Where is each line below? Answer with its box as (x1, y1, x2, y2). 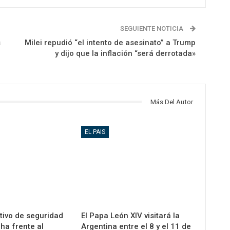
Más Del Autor (150, 98, 193, 106)
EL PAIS (85, 128, 106, 136)
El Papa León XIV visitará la (81, 211, 180, 221)
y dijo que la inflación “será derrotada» (54, 48, 196, 58)
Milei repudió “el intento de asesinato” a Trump (24, 37, 196, 47)
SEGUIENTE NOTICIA (120, 24, 185, 32)
